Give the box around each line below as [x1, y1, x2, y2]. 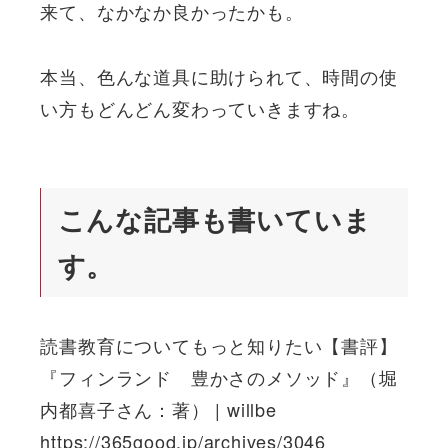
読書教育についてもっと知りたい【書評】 [40, 331, 398, 358]
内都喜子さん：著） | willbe [40, 395, 277, 422]
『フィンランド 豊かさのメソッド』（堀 [40, 363, 398, 390]
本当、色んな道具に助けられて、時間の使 [40, 62, 398, 89]
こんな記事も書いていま [57, 200, 372, 239]
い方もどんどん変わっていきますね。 [40, 94, 360, 121]
